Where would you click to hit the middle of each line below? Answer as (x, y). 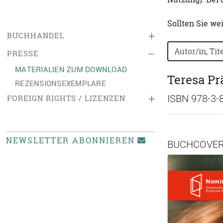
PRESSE (23, 54)
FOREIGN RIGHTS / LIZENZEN (66, 98)
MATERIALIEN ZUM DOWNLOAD (71, 69)
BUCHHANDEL (36, 36)
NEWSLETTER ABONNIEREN (70, 140)
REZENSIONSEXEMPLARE (60, 83)
